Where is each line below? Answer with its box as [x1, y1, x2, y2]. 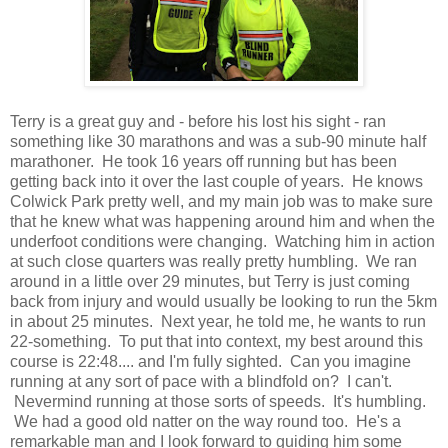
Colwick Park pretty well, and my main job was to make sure [10, 192, 433, 210]
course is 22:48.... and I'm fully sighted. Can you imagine [10, 352, 411, 370]
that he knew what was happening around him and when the [10, 212, 435, 230]
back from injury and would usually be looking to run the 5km [10, 292, 437, 310]
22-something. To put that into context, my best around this [10, 332, 423, 350]
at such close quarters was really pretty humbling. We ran [10, 252, 417, 270]
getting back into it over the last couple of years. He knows [10, 172, 423, 190]
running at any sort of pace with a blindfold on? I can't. [10, 372, 392, 390]
